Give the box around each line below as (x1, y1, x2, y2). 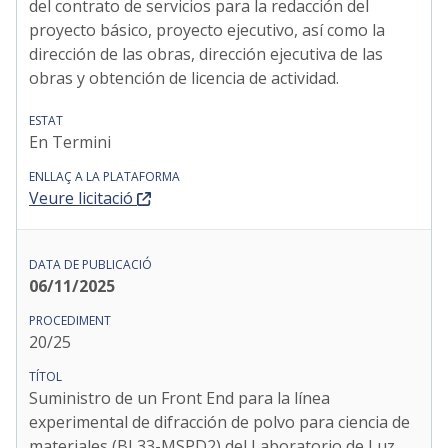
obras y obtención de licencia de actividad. (29, 67, 339, 89)
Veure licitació (29, 187, 133, 209)
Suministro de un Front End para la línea (29, 387, 330, 409)
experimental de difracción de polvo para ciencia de (29, 411, 410, 433)
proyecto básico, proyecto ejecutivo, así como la (29, 19, 385, 41)
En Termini (29, 131, 111, 153)
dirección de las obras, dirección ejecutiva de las (29, 43, 383, 65)
